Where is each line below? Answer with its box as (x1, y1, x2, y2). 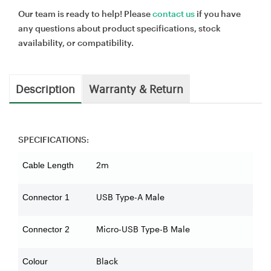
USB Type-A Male (96, 191, 165, 202)
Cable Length (22, 160, 74, 170)
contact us (152, 8, 195, 19)
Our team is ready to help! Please (18, 8, 152, 19)
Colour (22, 256, 48, 266)
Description (16, 80, 75, 96)
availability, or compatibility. (18, 37, 134, 48)
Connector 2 (22, 224, 70, 234)
